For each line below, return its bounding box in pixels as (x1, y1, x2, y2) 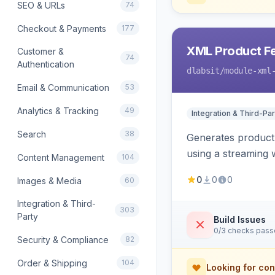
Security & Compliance (17, 234, 109, 245)
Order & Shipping (17, 257, 87, 268)
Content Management (17, 152, 104, 163)
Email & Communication (17, 82, 109, 93)
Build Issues (214, 214, 266, 225)
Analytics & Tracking (17, 105, 99, 116)
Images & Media (17, 175, 82, 186)
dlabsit (187, 66, 220, 76)
